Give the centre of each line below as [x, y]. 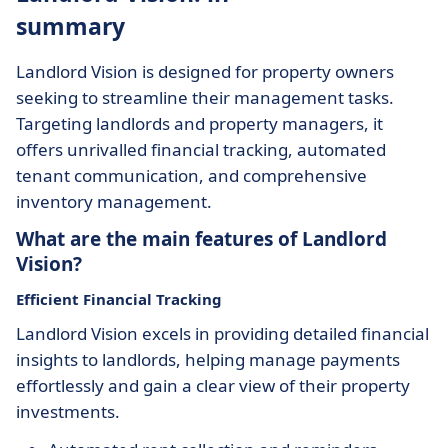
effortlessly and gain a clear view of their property [213, 385]
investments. [68, 411]
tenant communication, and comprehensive [191, 175]
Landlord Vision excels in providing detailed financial [222, 333]
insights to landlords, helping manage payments [208, 359]
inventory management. [114, 201]
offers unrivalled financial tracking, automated [201, 149]
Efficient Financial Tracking [119, 299]
